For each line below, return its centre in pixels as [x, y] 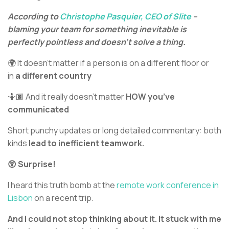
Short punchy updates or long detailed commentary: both [114, 131]
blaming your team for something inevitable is [97, 29]
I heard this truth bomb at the [62, 185]
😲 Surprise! [32, 164]
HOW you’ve [150, 97]
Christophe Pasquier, [101, 17]
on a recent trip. [63, 198]
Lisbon [20, 198]
